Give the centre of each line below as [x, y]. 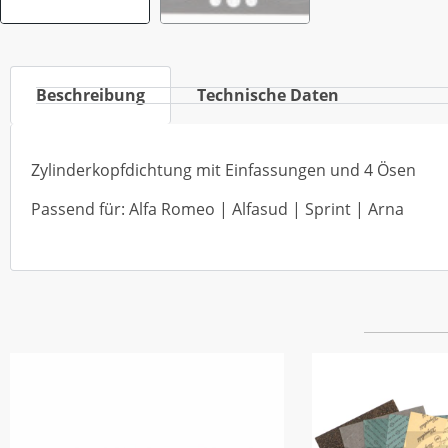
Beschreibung [90, 95]
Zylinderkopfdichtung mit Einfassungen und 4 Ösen [223, 170]
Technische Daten [268, 95]
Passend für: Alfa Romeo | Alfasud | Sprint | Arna [217, 208]
